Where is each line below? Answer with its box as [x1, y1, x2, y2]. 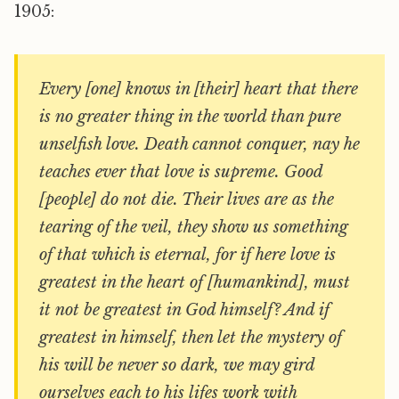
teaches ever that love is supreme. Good [39, 162, 323, 182]
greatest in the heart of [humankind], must [39, 273, 350, 292]
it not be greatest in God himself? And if [39, 300, 330, 320]
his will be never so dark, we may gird [39, 355, 315, 375]
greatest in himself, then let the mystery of [39, 328, 342, 347]
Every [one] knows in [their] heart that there [39, 79, 358, 99]
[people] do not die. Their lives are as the [39, 190, 334, 209]
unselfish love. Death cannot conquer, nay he [39, 134, 360, 154]
